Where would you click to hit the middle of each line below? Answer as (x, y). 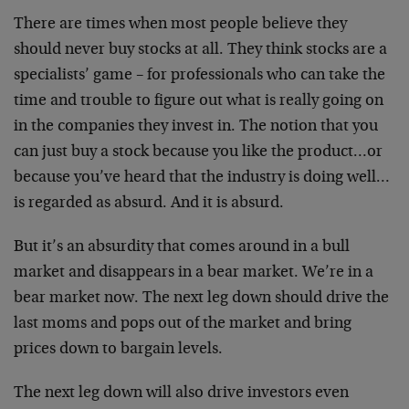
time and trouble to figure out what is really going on (199, 101)
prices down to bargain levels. (118, 350)
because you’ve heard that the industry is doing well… (202, 178)
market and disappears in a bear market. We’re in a (194, 273)
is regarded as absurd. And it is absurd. (149, 204)
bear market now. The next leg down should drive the (201, 299)
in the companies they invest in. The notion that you (196, 127)
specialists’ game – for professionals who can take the (199, 76)
